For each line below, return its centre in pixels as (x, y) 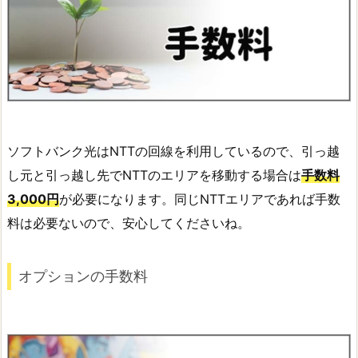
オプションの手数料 (83, 276)
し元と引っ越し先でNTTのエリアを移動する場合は (154, 175)
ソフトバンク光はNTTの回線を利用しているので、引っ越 (173, 151)
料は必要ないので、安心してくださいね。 (129, 223)
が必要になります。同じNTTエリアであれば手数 (200, 199)
